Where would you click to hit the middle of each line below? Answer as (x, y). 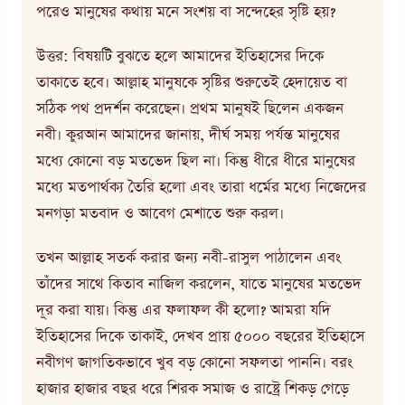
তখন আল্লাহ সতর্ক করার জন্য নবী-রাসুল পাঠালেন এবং (188, 258)
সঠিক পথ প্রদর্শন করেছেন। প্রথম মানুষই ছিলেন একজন (190, 108)
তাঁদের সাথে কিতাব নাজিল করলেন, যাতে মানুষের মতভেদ (199, 284)
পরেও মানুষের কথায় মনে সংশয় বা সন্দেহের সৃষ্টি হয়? (186, 13)
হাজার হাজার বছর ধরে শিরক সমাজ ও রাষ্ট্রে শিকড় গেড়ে (193, 389)
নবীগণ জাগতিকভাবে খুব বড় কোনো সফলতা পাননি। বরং (194, 363)
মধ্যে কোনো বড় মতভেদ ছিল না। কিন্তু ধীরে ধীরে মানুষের (196, 161)
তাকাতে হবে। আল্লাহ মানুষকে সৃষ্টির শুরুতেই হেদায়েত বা (192, 82)
